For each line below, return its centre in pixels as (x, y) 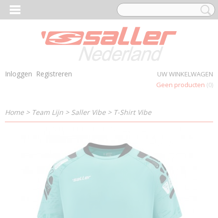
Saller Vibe (88, 112)
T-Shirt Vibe (132, 112)
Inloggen (18, 74)
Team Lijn (47, 112)
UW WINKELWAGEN (185, 74)
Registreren (54, 74)
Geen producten (181, 85)
